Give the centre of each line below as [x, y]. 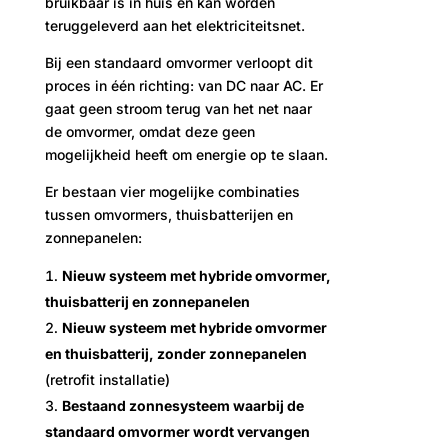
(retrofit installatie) [107, 379]
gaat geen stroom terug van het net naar [178, 108]
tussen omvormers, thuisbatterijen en [168, 214]
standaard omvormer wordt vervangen [177, 431]
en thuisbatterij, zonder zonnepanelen [175, 353]
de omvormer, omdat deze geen [149, 131]
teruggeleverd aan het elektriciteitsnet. [174, 25]
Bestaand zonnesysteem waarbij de [182, 405]
